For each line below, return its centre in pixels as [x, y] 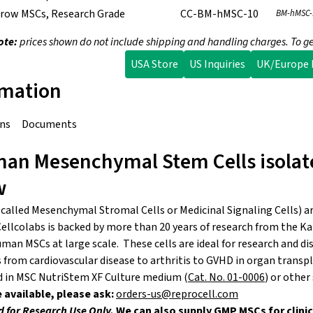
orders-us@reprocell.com [177, 294]
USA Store [154, 65]
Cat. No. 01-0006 [226, 278]
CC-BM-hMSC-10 [219, 14]
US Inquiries [217, 65]
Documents [49, 125]
